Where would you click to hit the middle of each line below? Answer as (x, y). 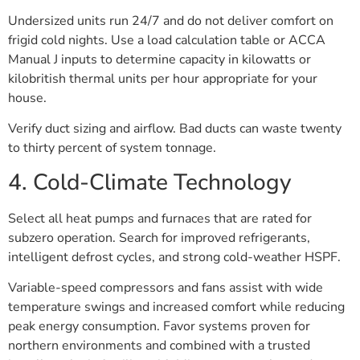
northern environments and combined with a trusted (159, 346)
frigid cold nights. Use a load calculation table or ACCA (167, 40)
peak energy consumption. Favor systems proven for (159, 327)
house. (27, 98)
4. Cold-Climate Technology (149, 182)
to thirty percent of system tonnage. (112, 148)
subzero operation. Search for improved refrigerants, (159, 237)
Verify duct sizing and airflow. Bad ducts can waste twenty (175, 129)
